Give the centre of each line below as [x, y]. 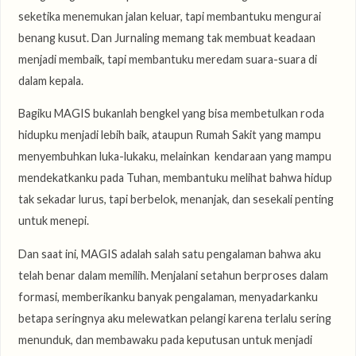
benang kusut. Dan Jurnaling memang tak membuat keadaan [166, 37]
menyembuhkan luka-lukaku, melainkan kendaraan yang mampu [174, 157]
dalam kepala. [50, 80]
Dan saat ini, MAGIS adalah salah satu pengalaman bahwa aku [169, 253]
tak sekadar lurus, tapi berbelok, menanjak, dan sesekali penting [176, 199]
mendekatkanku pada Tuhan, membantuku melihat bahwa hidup [175, 178]
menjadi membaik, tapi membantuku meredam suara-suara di [167, 59]
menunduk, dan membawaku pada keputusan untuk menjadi [165, 339]
